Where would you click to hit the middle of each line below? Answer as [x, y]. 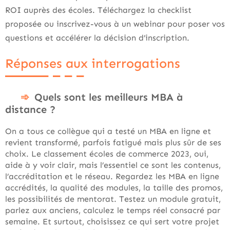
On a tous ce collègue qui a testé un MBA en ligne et [108, 131]
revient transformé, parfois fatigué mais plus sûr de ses [113, 142]
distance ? [30, 109]
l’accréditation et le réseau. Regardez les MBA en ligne [112, 176]
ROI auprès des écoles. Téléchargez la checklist [98, 10]
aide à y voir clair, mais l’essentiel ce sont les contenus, [113, 165]
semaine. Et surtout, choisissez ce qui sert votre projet [112, 222]
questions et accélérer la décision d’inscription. [97, 38]
